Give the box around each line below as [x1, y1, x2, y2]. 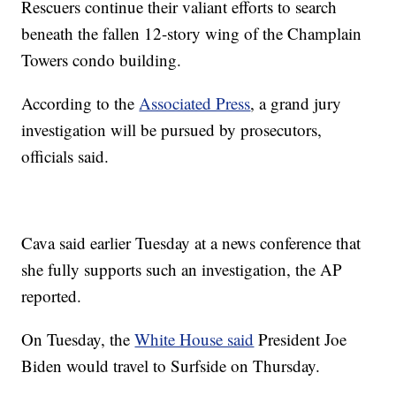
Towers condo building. [21, 49, 182, 72]
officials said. [21, 145, 110, 168]
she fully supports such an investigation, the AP [21, 258, 343, 281]
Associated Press [139, 92, 251, 115]
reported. [21, 285, 82, 308]
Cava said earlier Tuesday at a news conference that [21, 232, 362, 255]
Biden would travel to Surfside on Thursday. [21, 354, 321, 377]
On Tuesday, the [21, 328, 135, 351]
